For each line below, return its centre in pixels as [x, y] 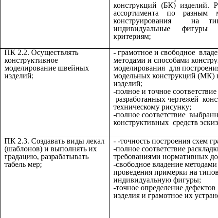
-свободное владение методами [165, 164]
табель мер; [23, 164]
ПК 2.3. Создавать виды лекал [54, 141]
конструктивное [31, 60]
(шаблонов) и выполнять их [51, 148]
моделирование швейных [47, 68]
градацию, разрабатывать [46, 156]
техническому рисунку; [152, 107]
